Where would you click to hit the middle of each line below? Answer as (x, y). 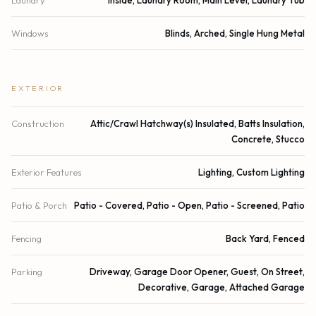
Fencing (26, 238)
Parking (27, 271)
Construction (38, 123)
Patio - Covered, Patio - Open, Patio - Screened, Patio (189, 205)
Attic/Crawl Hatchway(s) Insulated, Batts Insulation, (197, 123)
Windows (30, 33)
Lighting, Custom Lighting (251, 172)
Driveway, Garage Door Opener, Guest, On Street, (197, 271)
